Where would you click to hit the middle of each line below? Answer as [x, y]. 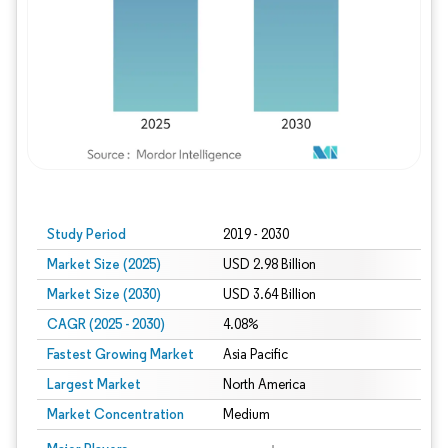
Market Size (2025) [104, 264]
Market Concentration [115, 414]
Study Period [86, 234]
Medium [246, 414]
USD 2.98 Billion [269, 264]
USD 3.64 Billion [269, 294]
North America [264, 384]
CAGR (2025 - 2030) [106, 324]
